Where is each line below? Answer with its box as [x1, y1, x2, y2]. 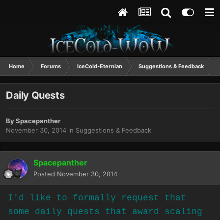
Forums [41, 63, 61, 70]
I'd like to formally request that [8, 193, 186, 203]
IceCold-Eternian [77, 63, 122, 70]
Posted [33, 170, 57, 178]
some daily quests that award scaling [8, 207, 202, 217]
